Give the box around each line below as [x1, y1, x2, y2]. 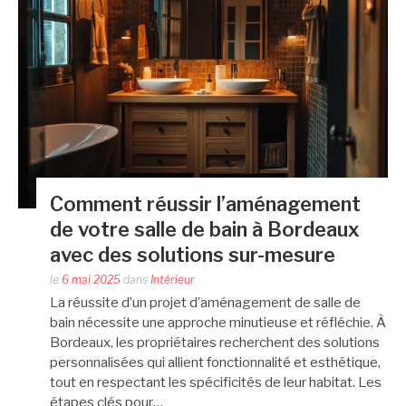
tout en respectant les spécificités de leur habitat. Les [50, 373, 382, 391]
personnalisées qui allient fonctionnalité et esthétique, [50, 353, 381, 371]
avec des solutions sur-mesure [50, 242, 335, 266]
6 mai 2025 [62, 272, 121, 286]
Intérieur [150, 272, 195, 286]
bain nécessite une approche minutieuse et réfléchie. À [50, 314, 386, 331]
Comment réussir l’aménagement [50, 191, 361, 216]
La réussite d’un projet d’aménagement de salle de [50, 294, 361, 311]
